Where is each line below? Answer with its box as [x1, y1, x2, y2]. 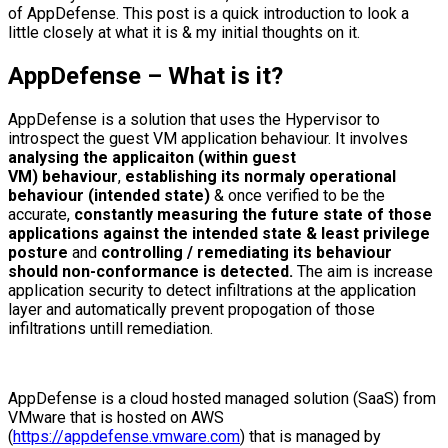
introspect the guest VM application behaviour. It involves [8, 128, 408, 148]
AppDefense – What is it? [8, 61, 283, 90]
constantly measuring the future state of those [74, 204, 432, 224]
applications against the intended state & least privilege [8, 223, 430, 243]
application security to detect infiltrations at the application [8, 280, 416, 300]
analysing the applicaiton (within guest [8, 147, 296, 167]
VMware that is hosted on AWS [8, 407, 224, 427]
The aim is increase [297, 261, 433, 281]
